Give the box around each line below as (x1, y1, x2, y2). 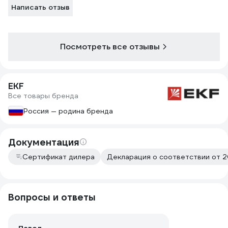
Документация (8, 136, 79, 148)
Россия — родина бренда (23, 106, 113, 116)
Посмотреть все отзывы (60, 41, 160, 52)
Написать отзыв (11, 3, 70, 12)
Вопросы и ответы (8, 191, 96, 203)
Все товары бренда (8, 91, 78, 100)
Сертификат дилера (22, 152, 95, 161)
